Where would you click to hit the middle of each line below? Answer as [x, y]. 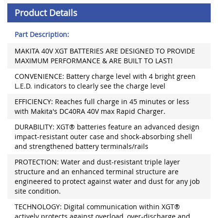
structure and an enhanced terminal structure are [97, 172]
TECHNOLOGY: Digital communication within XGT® [97, 207]
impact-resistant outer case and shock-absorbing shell [103, 137]
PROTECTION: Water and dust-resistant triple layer [97, 162]
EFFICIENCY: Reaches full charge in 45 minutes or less [102, 102]
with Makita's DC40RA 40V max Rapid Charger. [90, 111]
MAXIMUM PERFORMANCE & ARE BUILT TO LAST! [94, 61]
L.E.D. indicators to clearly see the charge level [90, 86]
